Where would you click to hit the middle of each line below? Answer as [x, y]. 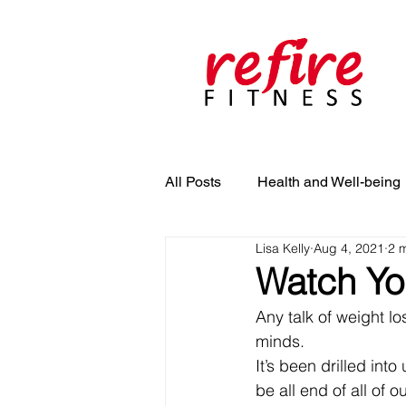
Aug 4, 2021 [349, 248]
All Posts [193, 182]
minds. [282, 341]
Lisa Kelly [283, 248]
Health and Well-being [329, 182]
